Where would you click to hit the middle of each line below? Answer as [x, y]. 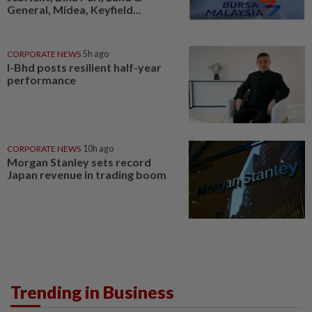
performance [41, 79]
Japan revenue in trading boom [87, 175]
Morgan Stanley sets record [79, 162]
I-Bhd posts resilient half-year [84, 67]
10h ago [98, 149]
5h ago [96, 54]
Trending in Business [92, 291]
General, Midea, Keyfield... [74, 9]
